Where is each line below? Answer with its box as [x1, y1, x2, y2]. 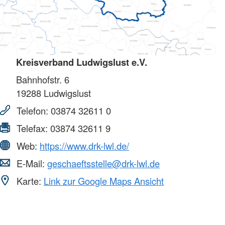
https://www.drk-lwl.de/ [40, 139, 129, 153]
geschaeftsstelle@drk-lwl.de [47, 157, 160, 170]
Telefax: [14, 122, 50, 135]
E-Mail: [14, 157, 47, 170]
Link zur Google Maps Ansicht [44, 174, 164, 188]
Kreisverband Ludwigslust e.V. [16, 55, 147, 69]
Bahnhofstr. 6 [16, 73, 69, 86]
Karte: [14, 174, 44, 188]
